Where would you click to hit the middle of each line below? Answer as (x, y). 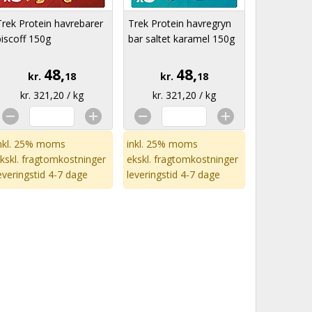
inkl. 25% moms (162, 144)
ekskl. (140, 159)
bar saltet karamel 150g (181, 39)
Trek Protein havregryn (180, 23)
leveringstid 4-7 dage (173, 174)
